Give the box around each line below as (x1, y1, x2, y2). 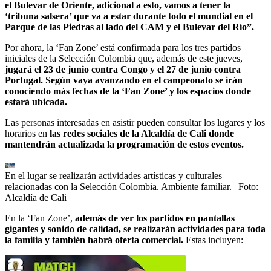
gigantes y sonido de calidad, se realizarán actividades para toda (5, 223, 266, 234)
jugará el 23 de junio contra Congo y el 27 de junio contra (5, 64, 241, 74)
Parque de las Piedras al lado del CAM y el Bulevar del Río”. (5, 21, 254, 32)
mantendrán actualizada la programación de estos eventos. (5, 139, 244, 149)
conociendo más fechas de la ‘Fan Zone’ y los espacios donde (5, 85, 251, 96)
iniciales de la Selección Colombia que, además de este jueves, (5, 53, 243, 64)
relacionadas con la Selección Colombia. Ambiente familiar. (5, 181, 234, 192)
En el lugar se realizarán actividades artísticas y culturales (5, 170, 222, 181)
